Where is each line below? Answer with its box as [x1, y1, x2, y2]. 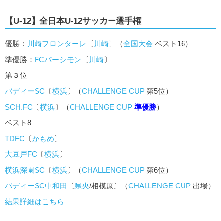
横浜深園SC [5, 166, 45, 175]
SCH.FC [5, 103, 33, 111]
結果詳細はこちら [5, 197, 64, 206]
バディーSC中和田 [5, 182, 67, 190]
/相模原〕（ [89, 182, 128, 190]
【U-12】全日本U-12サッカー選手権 [5, 16, 141, 26]
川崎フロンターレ [27, 39, 86, 48]
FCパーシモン [35, 55, 81, 64]
